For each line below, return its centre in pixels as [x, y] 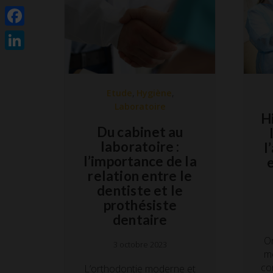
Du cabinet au [140, 132]
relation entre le [140, 175]
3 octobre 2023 [140, 244]
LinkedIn [27, 60]
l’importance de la [140, 161]
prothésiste [140, 205]
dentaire [140, 219]
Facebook [30, 35]
